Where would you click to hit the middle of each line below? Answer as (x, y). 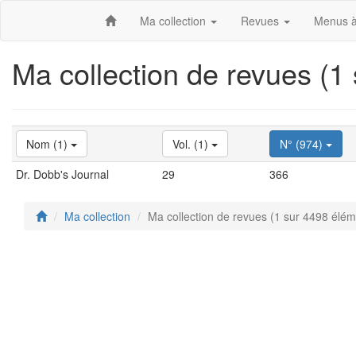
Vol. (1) (192, 143)
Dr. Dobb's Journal (62, 174)
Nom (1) (48, 143)
